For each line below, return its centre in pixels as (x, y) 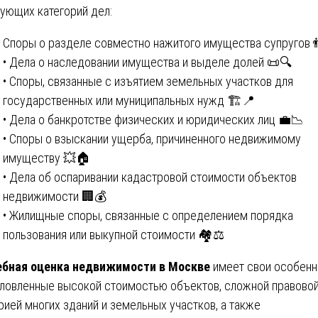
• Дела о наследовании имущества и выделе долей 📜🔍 (147, 62)
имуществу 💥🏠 (47, 158)
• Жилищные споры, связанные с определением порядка (148, 215)
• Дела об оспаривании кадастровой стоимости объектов (150, 177)
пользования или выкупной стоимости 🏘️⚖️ (114, 234)
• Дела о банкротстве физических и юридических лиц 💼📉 (153, 119)
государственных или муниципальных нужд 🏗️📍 (129, 100)
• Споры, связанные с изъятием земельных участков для (148, 81)
